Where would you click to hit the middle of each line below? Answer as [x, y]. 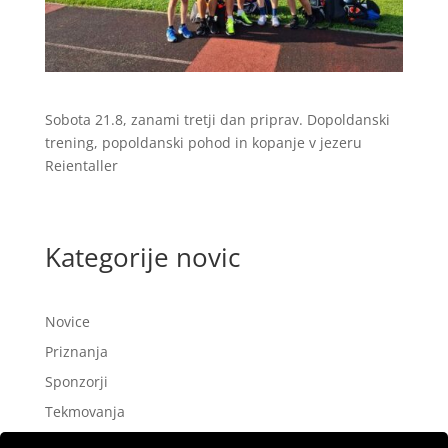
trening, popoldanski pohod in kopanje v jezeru [203, 142]
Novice [67, 321]
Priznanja [76, 351]
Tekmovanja [84, 411]
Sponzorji [76, 381]
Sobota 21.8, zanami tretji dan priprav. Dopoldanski [217, 119]
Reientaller [81, 165]
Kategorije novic [142, 256]
